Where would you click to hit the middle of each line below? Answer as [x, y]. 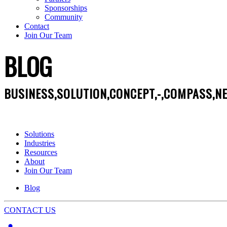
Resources [41, 153]
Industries [40, 143]
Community [64, 17]
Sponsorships [66, 8]
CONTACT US [30, 210]
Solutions [39, 134]
